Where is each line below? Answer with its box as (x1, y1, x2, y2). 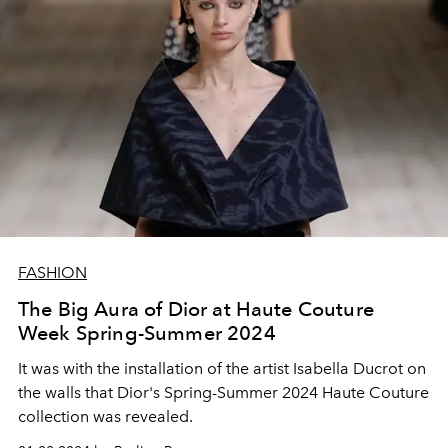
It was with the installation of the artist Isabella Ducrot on (18, 359, 426, 379)
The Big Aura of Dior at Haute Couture (18, 297, 374, 322)
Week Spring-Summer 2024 (18, 321, 276, 346)
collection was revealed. (18, 407, 193, 427)
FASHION (18, 263, 87, 283)
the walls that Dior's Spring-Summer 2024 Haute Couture (18, 383, 429, 403)
